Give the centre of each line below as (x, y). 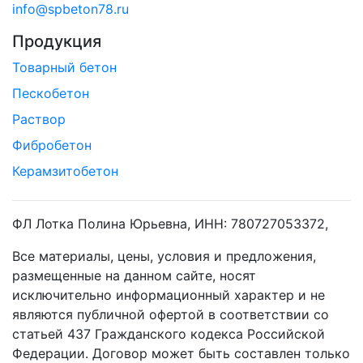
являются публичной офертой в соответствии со (171, 314)
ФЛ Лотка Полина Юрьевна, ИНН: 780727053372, (170, 223)
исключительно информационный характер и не (169, 295)
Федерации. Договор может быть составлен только (181, 353)
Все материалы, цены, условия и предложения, (164, 256)
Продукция (57, 41)
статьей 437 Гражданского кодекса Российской (169, 333)
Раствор (39, 119)
